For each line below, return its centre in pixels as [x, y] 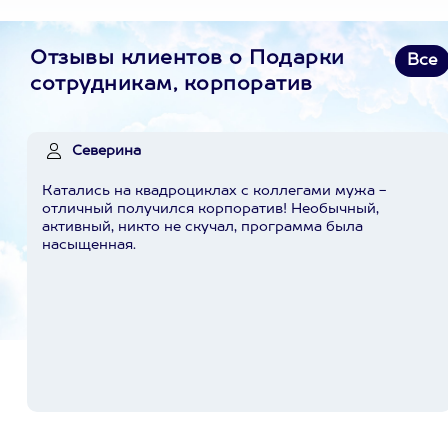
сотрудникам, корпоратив [171, 85]
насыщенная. [89, 245]
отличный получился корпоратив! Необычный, [210, 209]
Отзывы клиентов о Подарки [187, 59]
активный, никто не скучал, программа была [202, 227]
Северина [106, 151]
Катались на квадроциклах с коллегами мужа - [214, 191]
